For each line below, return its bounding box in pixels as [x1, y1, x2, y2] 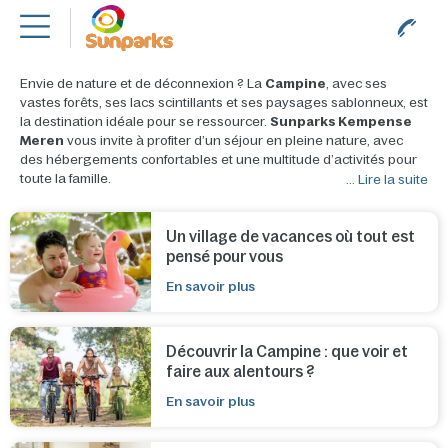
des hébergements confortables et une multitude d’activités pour [20, 152, 417, 167]
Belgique [20, 33, 70, 47]
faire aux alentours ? [166, 363, 315, 380]
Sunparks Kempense [270, 114, 412, 129]
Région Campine [20, 8, 161, 28]
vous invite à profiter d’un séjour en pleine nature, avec [64, 133, 403, 148]
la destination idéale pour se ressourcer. [20, 114, 270, 129]
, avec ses [326, 76, 387, 91]
